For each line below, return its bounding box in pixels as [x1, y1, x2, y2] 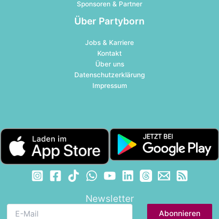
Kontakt [97, 49, 122, 58]
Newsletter [85, 193, 134, 205]
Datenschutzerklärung [74, 71, 145, 79]
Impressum [92, 82, 127, 90]
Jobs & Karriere [85, 39, 134, 47]
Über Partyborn [74, 15, 145, 27]
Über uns [95, 60, 124, 68]
